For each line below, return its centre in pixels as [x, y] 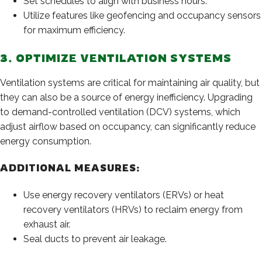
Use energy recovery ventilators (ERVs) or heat [124, 195]
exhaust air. [47, 225]
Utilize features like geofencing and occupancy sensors [142, 16]
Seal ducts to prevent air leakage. [95, 239]
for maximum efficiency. [74, 30]
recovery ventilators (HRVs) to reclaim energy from [133, 210]
